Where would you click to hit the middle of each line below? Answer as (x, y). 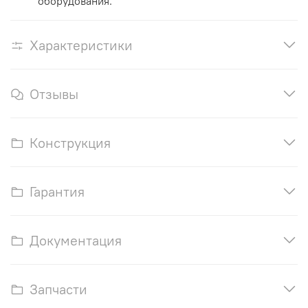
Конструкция (70, 143)
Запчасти (58, 289)
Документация (76, 241)
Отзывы (54, 94)
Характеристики (81, 45)
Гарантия (57, 192)
